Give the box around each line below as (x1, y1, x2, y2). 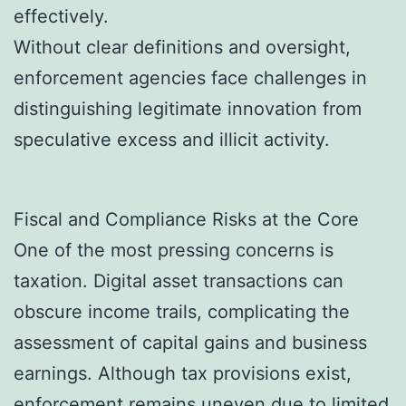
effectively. (14, 5, 109, 28)
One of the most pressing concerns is (14, 239, 333, 262)
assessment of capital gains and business (14, 332, 367, 354)
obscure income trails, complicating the (14, 301, 350, 324)
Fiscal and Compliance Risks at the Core (14, 208, 359, 231)
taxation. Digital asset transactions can (14, 270, 343, 293)
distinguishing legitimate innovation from (14, 98, 362, 121)
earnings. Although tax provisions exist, (14, 362, 352, 385)
